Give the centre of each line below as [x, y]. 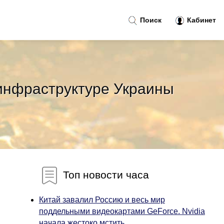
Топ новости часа [104, 174]
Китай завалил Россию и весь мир [102, 200]
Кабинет [200, 20]
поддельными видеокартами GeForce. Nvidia [122, 211]
